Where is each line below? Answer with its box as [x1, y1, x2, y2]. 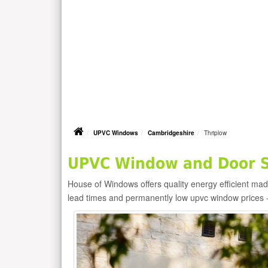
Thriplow [204, 129, 227, 138]
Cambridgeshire [148, 129, 194, 138]
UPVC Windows [93, 129, 138, 138]
